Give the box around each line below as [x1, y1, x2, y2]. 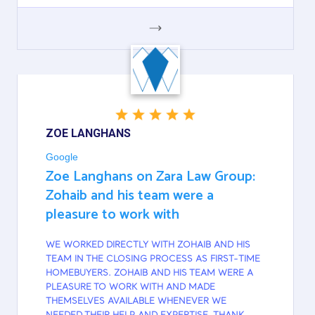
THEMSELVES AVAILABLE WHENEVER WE [46, 296, 226, 307]
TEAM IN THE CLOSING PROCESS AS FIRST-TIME [46, 254, 260, 264]
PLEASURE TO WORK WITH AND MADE [46, 282, 215, 292]
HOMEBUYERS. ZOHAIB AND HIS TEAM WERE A [46, 268, 253, 278]
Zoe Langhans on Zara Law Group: [46, 165, 255, 188]
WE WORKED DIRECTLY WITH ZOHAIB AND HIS [46, 240, 250, 250]
